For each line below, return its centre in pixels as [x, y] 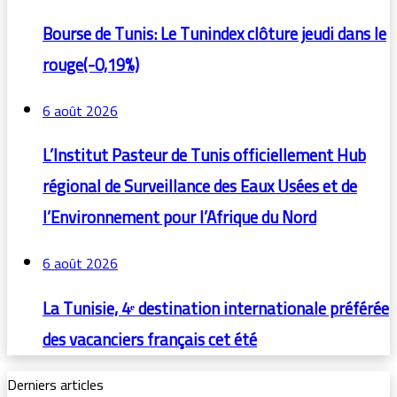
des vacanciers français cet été [150, 339]
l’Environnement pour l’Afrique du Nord [179, 218]
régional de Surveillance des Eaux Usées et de [200, 187]
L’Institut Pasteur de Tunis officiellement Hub [204, 156]
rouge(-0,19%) [91, 65]
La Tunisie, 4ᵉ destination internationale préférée [216, 308]
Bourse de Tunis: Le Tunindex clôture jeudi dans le [214, 34]
